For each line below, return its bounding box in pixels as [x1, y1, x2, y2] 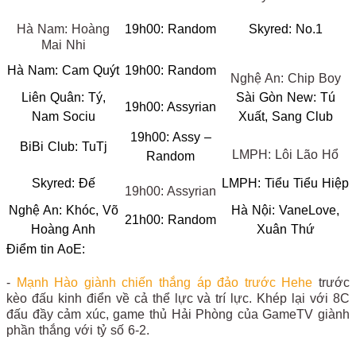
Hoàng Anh [31, 222, 95, 236]
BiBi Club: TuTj [19, 140, 107, 153]
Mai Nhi [41, 38, 86, 52]
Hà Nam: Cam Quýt [7, 64, 119, 77]
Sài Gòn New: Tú [235, 91, 335, 104]
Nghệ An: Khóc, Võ [8, 203, 118, 217]
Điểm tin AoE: [6, 242, 85, 256]
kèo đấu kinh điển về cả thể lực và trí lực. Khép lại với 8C [6, 292, 350, 305]
